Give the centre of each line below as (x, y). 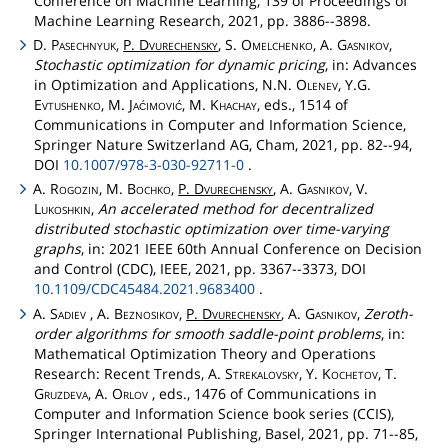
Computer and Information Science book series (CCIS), (214, 413)
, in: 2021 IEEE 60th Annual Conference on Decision (251, 249)
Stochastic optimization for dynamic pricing (179, 65)
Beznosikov (147, 313)
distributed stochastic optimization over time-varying (211, 229)
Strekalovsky (262, 373)
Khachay (233, 105)
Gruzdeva (61, 393)
